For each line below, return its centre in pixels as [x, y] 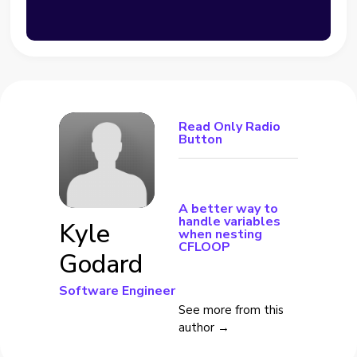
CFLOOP [204, 247]
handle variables [229, 222]
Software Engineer [117, 291]
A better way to [228, 209]
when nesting [220, 235]
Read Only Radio [229, 127]
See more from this [231, 310]
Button [200, 140]
